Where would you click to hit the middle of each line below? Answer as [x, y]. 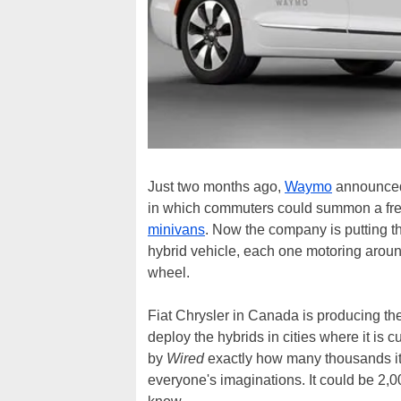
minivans [176, 229]
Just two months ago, [216, 186]
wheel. [169, 272]
